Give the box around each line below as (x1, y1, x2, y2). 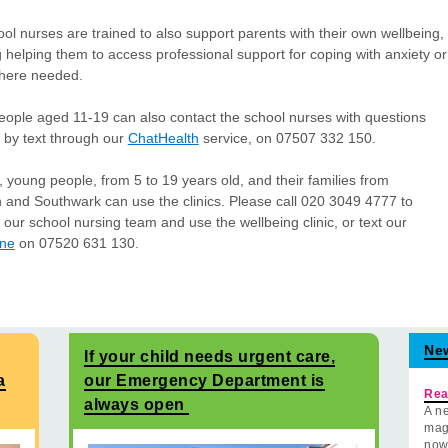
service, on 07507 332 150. (198, 129, 376, 146)
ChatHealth (127, 129, 199, 146)
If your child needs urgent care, (84, 348, 335, 366)
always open (84, 396, 189, 414)
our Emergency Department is (84, 372, 325, 390)
